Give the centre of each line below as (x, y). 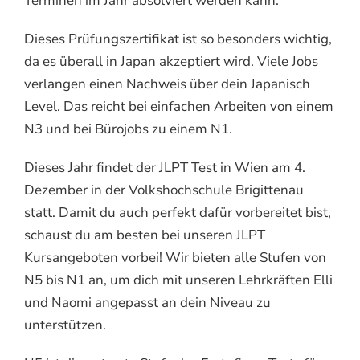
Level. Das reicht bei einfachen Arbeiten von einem (179, 106)
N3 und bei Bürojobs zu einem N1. (128, 129)
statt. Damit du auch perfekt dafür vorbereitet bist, (178, 212)
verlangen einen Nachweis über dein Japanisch (167, 84)
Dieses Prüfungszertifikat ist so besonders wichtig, (178, 39)
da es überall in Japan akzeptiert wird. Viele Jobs (171, 61)
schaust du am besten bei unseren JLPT (145, 235)
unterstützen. (65, 325)
